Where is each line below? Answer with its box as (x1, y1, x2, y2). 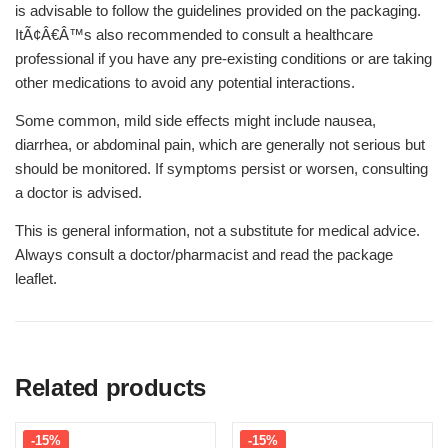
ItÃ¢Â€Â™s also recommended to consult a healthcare (15, 26, 373, 43)
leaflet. (15, 270, 57, 287)
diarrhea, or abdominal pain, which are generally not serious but (15, 136, 425, 153)
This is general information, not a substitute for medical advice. (15, 222, 420, 239)
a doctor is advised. (15, 184, 142, 201)
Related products (15, 374, 207, 401)
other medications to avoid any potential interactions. (15, 74, 355, 91)
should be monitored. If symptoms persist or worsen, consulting (15, 160, 428, 177)
